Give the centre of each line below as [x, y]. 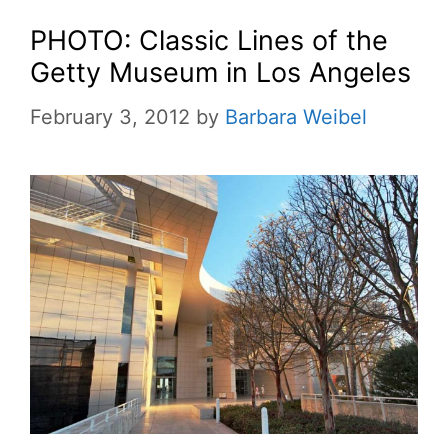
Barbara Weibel [296, 116]
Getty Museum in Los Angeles [220, 72]
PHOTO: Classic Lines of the [209, 40]
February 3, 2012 [110, 116]
